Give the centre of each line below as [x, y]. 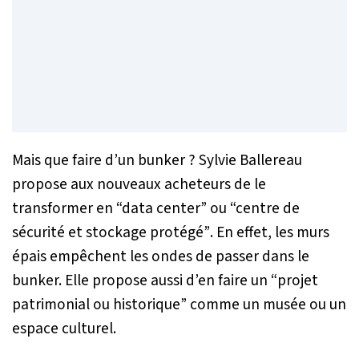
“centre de [265, 208]
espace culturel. [64, 329]
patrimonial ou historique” [99, 305]
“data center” [161, 208]
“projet [293, 280]
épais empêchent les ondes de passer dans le [161, 256]
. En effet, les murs [270, 232]
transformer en [64, 208]
